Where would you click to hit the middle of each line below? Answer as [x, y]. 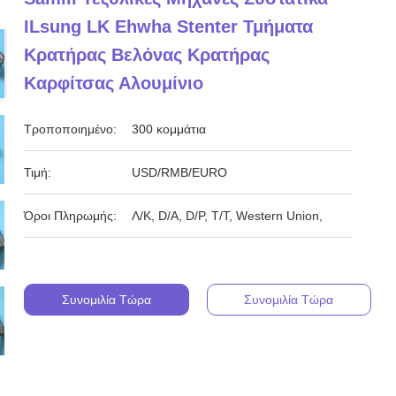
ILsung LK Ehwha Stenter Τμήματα [169, 27]
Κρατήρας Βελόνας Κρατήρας [147, 55]
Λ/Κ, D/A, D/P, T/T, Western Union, [228, 216]
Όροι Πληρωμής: [71, 216]
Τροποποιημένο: [71, 129]
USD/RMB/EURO [180, 172]
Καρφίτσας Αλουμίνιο [114, 83]
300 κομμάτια [169, 129]
